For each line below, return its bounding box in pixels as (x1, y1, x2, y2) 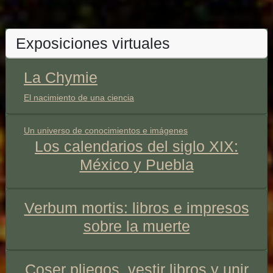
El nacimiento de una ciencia (23, 92, 134, 102)
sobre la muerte (83, 217, 190, 235)
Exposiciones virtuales (15, 34, 170, 52)
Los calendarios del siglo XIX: (35, 137, 238, 155)
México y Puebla (79, 155, 194, 173)
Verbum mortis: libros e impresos (24, 199, 249, 216)
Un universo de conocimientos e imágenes (23, 125, 188, 135)
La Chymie (23, 68, 97, 86)
